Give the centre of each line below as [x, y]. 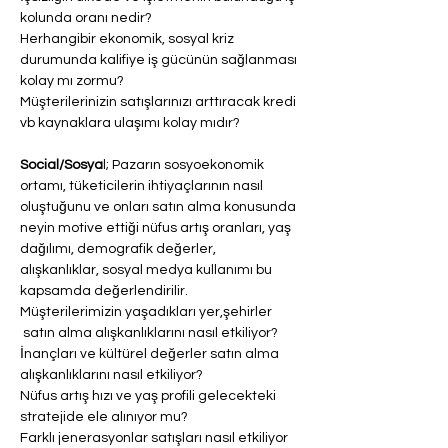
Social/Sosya [61, 165]
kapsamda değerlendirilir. [104, 291]
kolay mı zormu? [72, 81]
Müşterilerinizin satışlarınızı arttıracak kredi [159, 102]
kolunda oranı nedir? [87, 18]
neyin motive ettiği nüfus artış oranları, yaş [157, 228]
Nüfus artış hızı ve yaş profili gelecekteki [149, 396]
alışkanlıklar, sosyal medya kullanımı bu [147, 270]
